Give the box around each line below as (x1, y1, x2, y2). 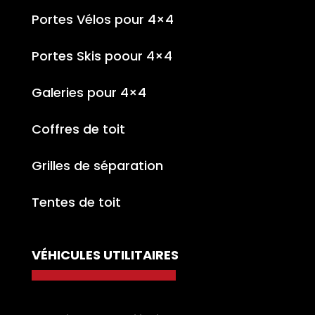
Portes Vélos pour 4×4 (31, 10, 174, 28)
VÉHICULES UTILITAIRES (31, 245, 179, 264)
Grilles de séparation (31, 156, 163, 174)
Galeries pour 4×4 (31, 83, 146, 101)
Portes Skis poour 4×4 (31, 46, 172, 65)
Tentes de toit (31, 193, 121, 211)
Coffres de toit (31, 120, 125, 138)
